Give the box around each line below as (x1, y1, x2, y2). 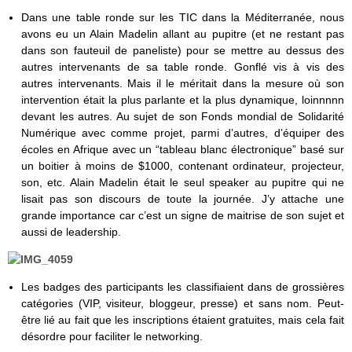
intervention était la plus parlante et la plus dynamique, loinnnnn (20, 93, 344, 107)
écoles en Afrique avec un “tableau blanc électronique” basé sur (20, 143, 344, 156)
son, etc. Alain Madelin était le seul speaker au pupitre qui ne (20, 176, 344, 189)
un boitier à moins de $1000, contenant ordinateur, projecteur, (20, 159, 344, 173)
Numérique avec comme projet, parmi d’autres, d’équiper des (20, 126, 344, 140)
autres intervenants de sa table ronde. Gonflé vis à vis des (20, 60, 344, 74)
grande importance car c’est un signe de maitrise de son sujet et (20, 209, 344, 222)
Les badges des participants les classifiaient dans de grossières (20, 280, 344, 294)
